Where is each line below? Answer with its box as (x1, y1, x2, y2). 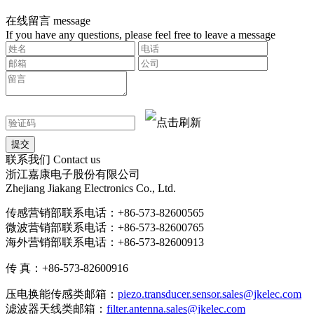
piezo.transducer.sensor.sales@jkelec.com (118, 287, 301, 300)
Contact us (53, 153, 100, 165)
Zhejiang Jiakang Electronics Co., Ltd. (6, 182, 176, 194)
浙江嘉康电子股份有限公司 (6, 168, 140, 180)
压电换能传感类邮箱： (6, 287, 118, 300)
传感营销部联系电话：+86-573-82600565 (6, 206, 204, 219)
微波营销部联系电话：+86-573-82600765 (6, 221, 204, 233)
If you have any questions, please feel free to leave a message (6, 28, 275, 41)
